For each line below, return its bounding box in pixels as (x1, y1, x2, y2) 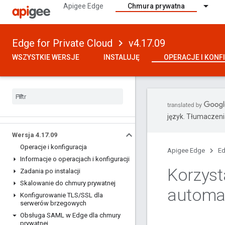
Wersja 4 (12, 131, 39, 139)
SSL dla (81, 191, 103, 199)
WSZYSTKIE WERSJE (12, 53, 79, 61)
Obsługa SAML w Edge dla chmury (20, 211, 121, 219)
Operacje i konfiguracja (20, 143, 87, 151)
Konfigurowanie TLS (20, 191, 78, 199)
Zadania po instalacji (20, 167, 80, 175)
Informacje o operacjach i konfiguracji (20, 155, 130, 163)
